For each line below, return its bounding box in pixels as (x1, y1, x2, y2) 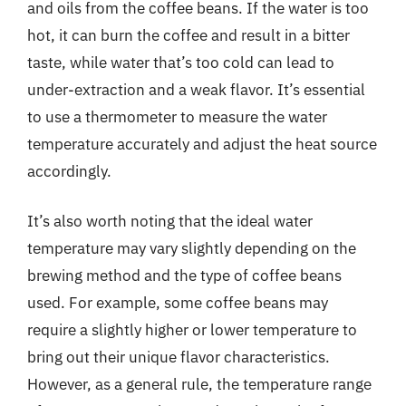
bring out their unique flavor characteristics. (27, 347, 330, 367)
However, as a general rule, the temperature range (27, 374, 372, 394)
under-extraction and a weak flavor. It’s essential (27, 79, 365, 100)
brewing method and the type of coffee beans (27, 266, 342, 285)
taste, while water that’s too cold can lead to (27, 52, 334, 72)
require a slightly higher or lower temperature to (27, 320, 357, 340)
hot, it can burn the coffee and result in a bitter (27, 24, 350, 45)
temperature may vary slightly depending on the (27, 238, 356, 258)
